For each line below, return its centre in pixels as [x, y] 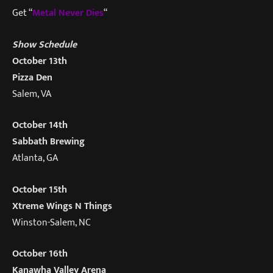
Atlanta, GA [35, 158]
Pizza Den [32, 77]
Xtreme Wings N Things [62, 206]
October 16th [40, 254]
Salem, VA [32, 94]
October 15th [40, 189]
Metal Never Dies [68, 13]
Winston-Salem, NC [51, 222]
